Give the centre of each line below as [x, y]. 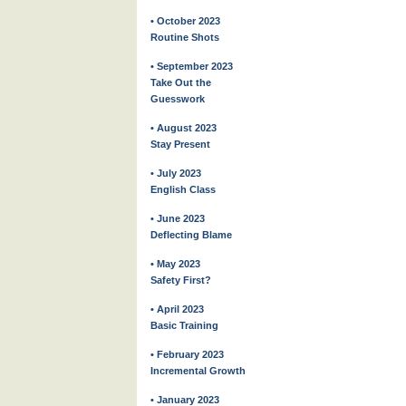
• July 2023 [176, 173]
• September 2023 [192, 66]
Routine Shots [185, 37]
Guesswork [178, 99]
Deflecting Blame [191, 235]
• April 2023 [177, 309]
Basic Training [184, 325]
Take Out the [181, 82]
